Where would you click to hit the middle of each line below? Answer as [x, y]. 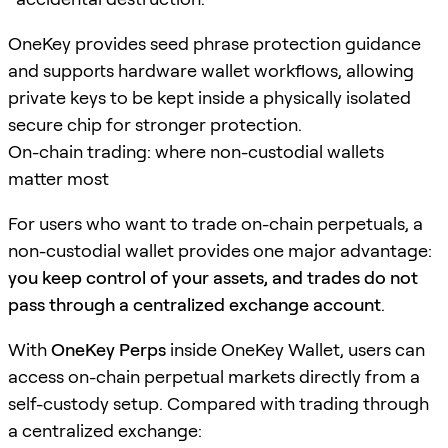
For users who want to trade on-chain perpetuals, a [215, 223]
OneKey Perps [108, 349]
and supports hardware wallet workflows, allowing [211, 70]
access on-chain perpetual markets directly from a [214, 376]
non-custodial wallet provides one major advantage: [220, 250]
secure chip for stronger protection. [155, 124]
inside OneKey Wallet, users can [295, 349]
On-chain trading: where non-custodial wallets [196, 151]
